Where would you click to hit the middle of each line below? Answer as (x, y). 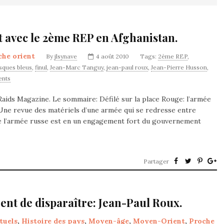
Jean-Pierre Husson (179, 67)
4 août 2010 (112, 56)
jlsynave (66, 56)
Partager (156, 161)
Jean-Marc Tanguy (77, 67)
